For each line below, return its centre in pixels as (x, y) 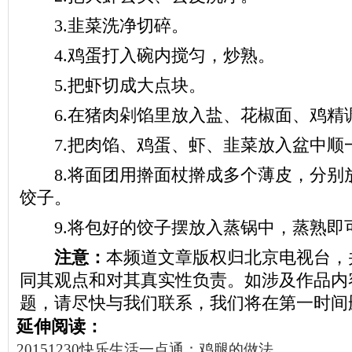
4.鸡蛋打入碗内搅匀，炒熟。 (147, 55)
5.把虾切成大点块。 (113, 85)
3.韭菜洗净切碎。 (104, 26)
